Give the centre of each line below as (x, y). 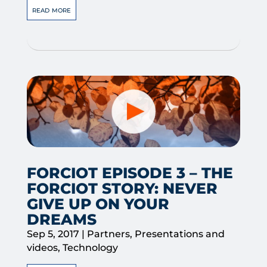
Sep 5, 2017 (53, 234)
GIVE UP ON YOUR (98, 204)
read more (51, 10)
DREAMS (61, 219)
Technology (90, 247)
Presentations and (179, 234)
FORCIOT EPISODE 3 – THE (130, 173)
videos (42, 247)
